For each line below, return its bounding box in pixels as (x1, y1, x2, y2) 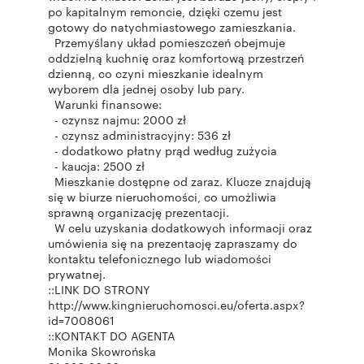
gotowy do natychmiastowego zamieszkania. (48, 19, 299, 35)
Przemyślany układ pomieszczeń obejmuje (48, 34, 285, 50)
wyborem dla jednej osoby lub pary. (48, 80, 248, 97)
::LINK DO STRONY (48, 281, 150, 297)
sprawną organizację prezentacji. (48, 204, 232, 220)
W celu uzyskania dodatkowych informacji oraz (48, 219, 312, 236)
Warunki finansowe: (48, 96, 165, 112)
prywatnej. (48, 266, 109, 282)
